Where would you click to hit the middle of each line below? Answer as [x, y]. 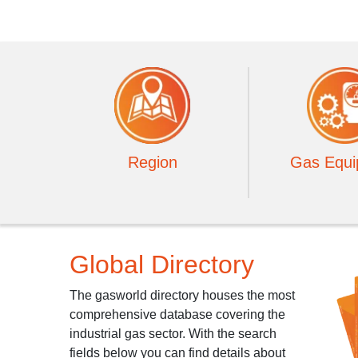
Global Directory [162, 265]
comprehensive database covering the [177, 314]
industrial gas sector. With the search [173, 334]
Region [153, 162]
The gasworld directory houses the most [182, 295]
